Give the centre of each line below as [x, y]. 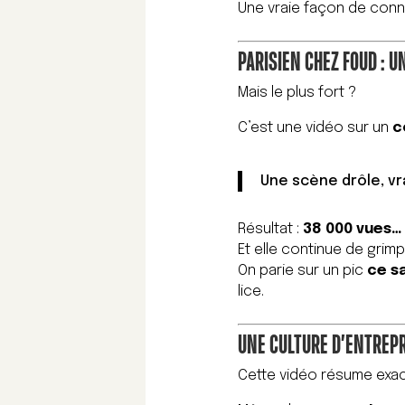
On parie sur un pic [303, 271]
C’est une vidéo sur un [316, 128]
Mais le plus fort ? [297, 93]
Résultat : [271, 230]
